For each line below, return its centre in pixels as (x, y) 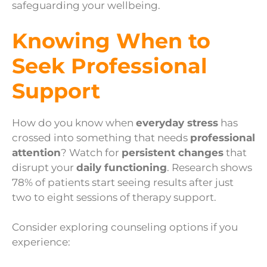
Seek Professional (110, 66)
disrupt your (44, 167)
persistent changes (173, 152)
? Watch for (91, 152)
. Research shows (209, 167)
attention (36, 152)
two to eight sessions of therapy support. (114, 197)
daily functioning (122, 167)
